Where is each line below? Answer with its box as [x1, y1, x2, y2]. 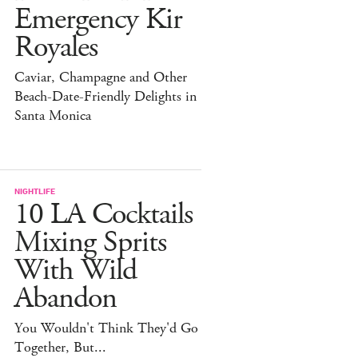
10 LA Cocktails [14, 194, 193, 234]
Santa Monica [14, 105, 91, 125]
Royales [14, 27, 97, 67]
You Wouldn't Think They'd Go [14, 318, 198, 338]
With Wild [14, 250, 137, 290]
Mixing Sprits [14, 222, 166, 262]
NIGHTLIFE [14, 185, 55, 196]
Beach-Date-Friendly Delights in [14, 86, 197, 106]
